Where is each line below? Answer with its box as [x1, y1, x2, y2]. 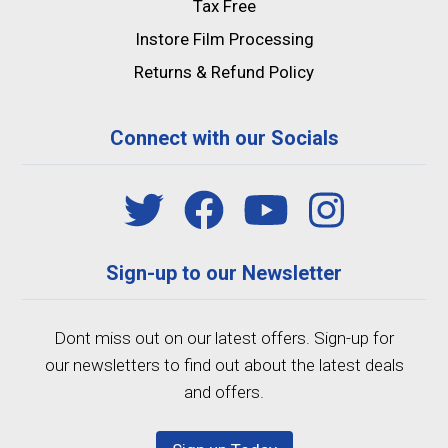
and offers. [184, 382, 264, 403]
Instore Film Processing [134, 29, 314, 50]
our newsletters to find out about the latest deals [44, 355, 404, 376]
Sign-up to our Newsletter [106, 261, 342, 286]
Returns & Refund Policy [134, 62, 314, 83]
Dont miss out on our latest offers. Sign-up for [54, 328, 394, 349]
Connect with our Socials [109, 126, 339, 151]
